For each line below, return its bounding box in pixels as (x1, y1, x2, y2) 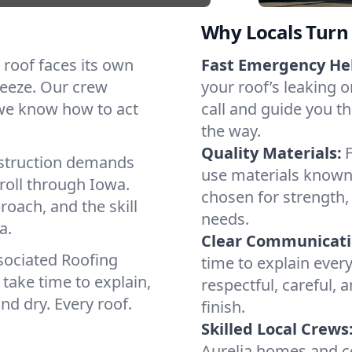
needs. (201, 208, 249, 229)
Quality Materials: (201, 142, 342, 163)
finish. (201, 296, 245, 317)
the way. (201, 120, 261, 141)
